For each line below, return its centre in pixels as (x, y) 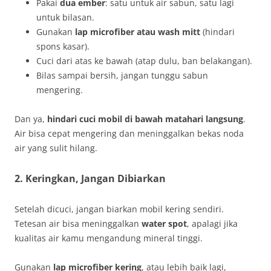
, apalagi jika (212, 223)
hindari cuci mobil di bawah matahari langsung (145, 119)
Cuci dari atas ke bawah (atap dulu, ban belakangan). (144, 60)
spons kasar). (63, 46)
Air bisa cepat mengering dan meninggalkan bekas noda (129, 133)
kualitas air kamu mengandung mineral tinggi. (109, 238)
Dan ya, (31, 119)
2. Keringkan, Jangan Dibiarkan (90, 178)
